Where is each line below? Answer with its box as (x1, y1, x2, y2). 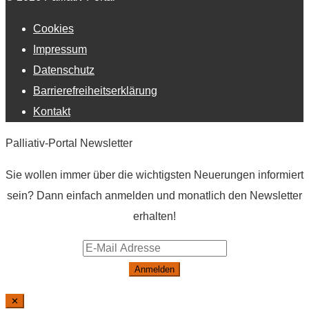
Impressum (33, 43, 87, 55)
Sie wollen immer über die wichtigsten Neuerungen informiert (6, 168, 303, 181)
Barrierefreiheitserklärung (33, 84, 157, 97)
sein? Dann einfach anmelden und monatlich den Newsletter (7, 189, 302, 201)
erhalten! (133, 210, 176, 222)
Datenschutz (33, 63, 94, 76)
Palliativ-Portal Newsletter (6, 137, 132, 149)
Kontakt (33, 105, 70, 117)
